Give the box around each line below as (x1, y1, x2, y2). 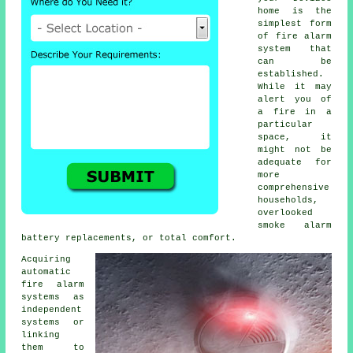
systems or (21, 317, 84, 327)
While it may (258, 81, 332, 91)
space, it (258, 132, 332, 142)
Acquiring (21, 254, 72, 264)
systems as (21, 292, 84, 302)
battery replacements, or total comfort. (21, 232, 237, 243)
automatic (21, 266, 72, 277)
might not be (258, 144, 332, 154)
